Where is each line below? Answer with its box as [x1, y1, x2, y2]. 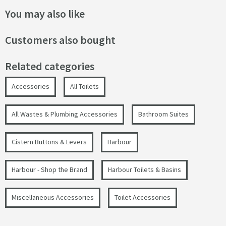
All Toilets [70, 82, 99, 91]
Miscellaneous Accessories [12, 193, 94, 202]
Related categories [5, 59, 94, 74]
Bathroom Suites [138, 109, 189, 119]
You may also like [5, 7, 85, 21]
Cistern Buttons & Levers [12, 137, 87, 147]
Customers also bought [5, 33, 116, 47]
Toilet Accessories [115, 193, 171, 202]
